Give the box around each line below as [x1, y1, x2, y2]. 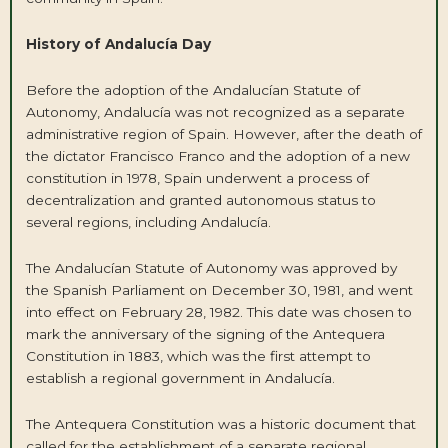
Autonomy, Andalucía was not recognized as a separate [25, 104, 405, 121]
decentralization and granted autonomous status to [25, 192, 376, 209]
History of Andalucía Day [25, 36, 211, 53]
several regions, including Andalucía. [25, 214, 271, 231]
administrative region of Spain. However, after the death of [25, 126, 422, 143]
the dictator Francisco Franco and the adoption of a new [25, 148, 410, 165]
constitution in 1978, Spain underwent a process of [25, 170, 369, 187]
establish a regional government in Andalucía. [25, 370, 335, 387]
